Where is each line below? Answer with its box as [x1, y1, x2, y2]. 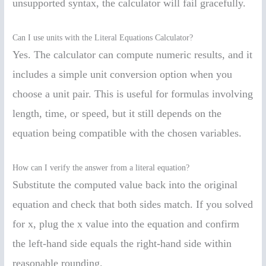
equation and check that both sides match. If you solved [12, 198, 254, 210]
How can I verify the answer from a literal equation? [12, 163, 190, 172]
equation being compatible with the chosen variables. [12, 127, 242, 140]
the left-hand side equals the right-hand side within [12, 237, 232, 249]
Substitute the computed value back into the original [12, 178, 238, 191]
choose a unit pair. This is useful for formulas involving [12, 88, 254, 100]
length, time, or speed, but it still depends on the [12, 107, 222, 120]
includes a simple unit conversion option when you [12, 68, 233, 81]
